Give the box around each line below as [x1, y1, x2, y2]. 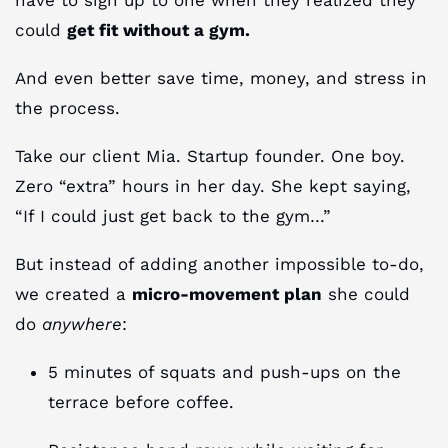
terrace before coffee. [48, 391, 235, 412]
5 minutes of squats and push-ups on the [48, 361, 402, 382]
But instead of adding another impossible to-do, [15, 253, 424, 274]
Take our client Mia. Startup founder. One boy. [15, 145, 405, 166]
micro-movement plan [132, 283, 322, 304]
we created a [15, 283, 132, 304]
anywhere [42, 313, 122, 334]
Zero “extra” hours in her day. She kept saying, [15, 175, 411, 196]
